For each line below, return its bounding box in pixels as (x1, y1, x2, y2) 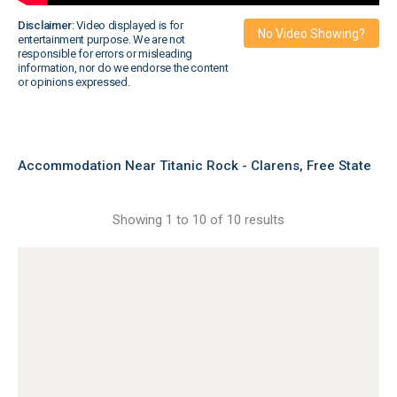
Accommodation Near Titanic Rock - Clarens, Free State (18, 158, 371, 174)
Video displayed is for (74, 19, 183, 32)
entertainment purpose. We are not (18, 33, 186, 46)
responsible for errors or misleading (18, 47, 193, 60)
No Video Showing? (258, 27, 365, 41)
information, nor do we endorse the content (18, 61, 229, 74)
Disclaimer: (18, 19, 74, 32)
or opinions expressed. (18, 75, 130, 89)
